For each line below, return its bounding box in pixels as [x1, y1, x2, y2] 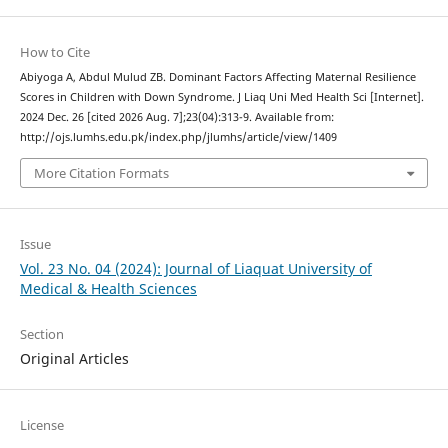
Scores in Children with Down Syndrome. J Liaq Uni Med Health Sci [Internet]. [19, 90, 424, 105]
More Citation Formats [33, 163, 169, 182]
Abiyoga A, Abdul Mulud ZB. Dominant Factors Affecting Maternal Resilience [19, 70, 416, 85]
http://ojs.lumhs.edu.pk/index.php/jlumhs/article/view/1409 [19, 130, 337, 145]
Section [19, 324, 64, 343]
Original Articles [19, 348, 129, 368]
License [19, 415, 64, 434]
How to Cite [19, 43, 90, 62]
